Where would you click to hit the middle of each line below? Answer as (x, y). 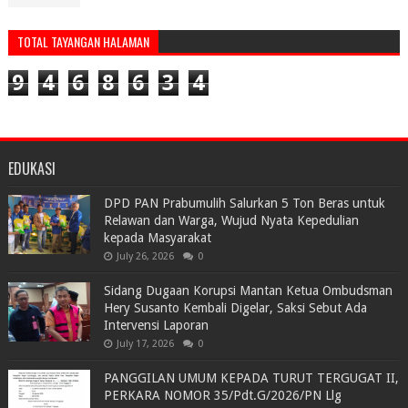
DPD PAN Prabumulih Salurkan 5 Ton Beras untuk (244, 204)
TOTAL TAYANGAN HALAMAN (83, 42)
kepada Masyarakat (157, 238)
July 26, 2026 (145, 257)
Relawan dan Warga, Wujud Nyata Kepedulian (231, 221)
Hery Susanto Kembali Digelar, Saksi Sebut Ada (235, 308)
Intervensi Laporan (156, 326)
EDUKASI (31, 169)
